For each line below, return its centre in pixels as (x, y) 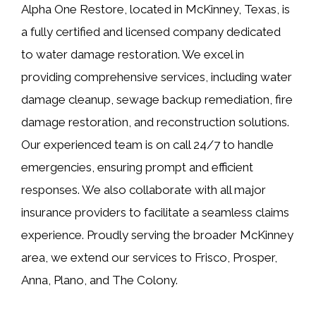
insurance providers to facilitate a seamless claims (155, 212)
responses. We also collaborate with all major (144, 189)
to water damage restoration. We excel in (133, 54)
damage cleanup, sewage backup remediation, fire (157, 99)
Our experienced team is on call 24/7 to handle (147, 144)
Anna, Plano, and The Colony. (99, 280)
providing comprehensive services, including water (157, 77)
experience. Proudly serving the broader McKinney (157, 235)
